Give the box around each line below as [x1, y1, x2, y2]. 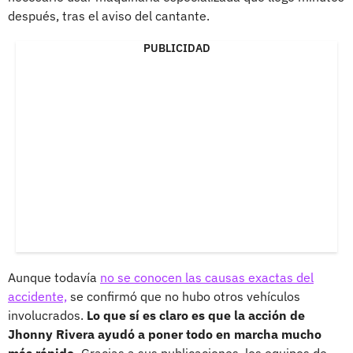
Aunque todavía [8, 269, 100, 285]
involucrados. [8, 307, 87, 323]
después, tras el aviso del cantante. [8, 7, 210, 24]
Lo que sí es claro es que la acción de [87, 307, 305, 323]
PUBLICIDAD [143, 40, 210, 55]
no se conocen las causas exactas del [100, 269, 314, 285]
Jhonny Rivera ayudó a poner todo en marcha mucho [8, 325, 321, 342]
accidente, [8, 288, 67, 304]
